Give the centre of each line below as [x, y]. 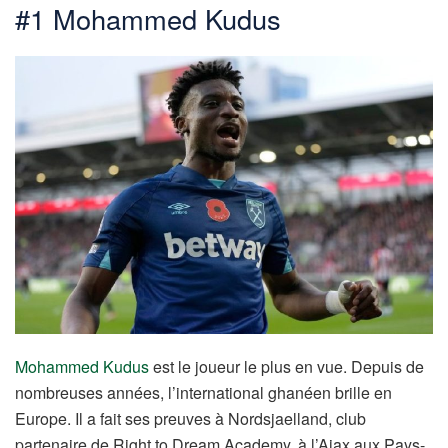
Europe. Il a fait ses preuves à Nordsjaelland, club [190, 419]
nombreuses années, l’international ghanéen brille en [203, 393]
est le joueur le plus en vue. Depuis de [286, 367]
